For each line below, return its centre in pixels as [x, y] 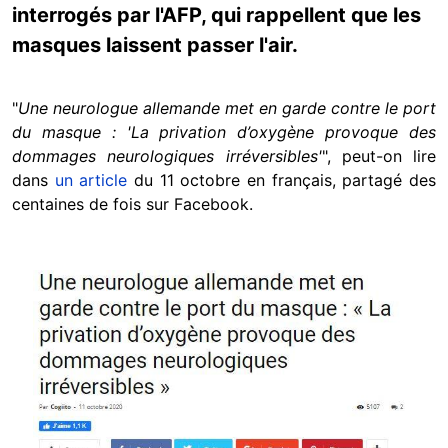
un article [91, 180]
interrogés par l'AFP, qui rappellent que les [216, 15]
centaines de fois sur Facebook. [132, 204]
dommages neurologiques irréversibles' [167, 156]
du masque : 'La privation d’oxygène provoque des [224, 132]
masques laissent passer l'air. [155, 45]
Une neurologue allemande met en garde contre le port [227, 108]
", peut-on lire [378, 156]
